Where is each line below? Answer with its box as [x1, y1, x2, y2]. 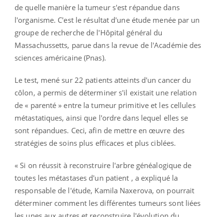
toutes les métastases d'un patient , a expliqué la [15, 172, 178, 183]
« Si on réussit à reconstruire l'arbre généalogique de [15, 160, 192, 170]
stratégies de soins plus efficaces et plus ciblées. [15, 138, 176, 148]
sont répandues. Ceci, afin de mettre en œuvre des [15, 125, 185, 135]
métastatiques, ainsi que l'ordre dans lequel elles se [15, 112, 188, 123]
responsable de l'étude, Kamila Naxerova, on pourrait [15, 185, 195, 195]
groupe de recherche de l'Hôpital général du [15, 27, 163, 37]
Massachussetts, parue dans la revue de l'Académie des [15, 40, 201, 50]
